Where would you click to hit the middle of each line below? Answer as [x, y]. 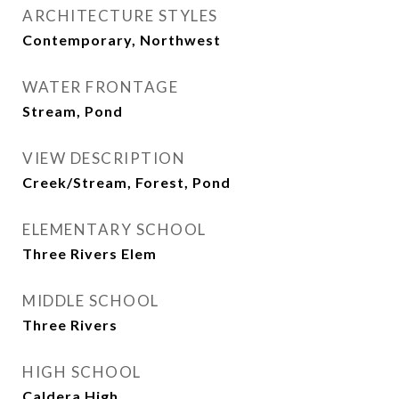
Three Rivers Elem [90, 253]
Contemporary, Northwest [122, 40]
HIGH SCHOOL [82, 372]
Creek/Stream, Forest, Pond [126, 182]
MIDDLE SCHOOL [91, 301]
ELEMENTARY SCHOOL [114, 229]
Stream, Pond [73, 111]
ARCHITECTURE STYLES [120, 16]
